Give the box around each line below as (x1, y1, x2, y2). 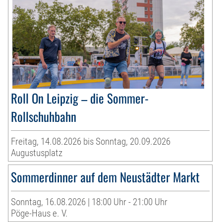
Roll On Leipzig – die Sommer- (11, 89, 149, 108)
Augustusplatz (11, 147, 63, 159)
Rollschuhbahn (11, 107, 77, 126)
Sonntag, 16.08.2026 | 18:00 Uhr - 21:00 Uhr (11, 196, 168, 208)
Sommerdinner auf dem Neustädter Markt (11, 167, 200, 186)
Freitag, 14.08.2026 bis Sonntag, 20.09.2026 (11, 136, 171, 148)
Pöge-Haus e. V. (11, 208, 68, 220)
